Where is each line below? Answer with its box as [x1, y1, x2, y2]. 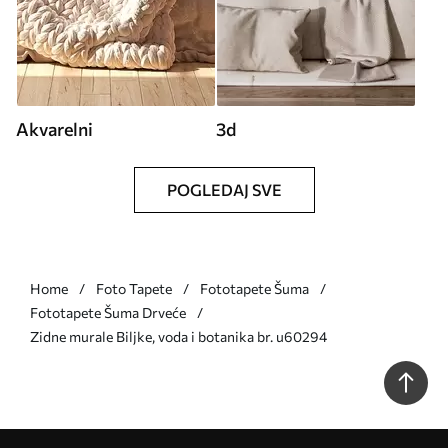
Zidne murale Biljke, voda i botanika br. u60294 [30, 328, 327, 346]
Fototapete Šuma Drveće [30, 304, 186, 322]
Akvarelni [16, 118, 93, 141]
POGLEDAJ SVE [166, 180, 282, 200]
